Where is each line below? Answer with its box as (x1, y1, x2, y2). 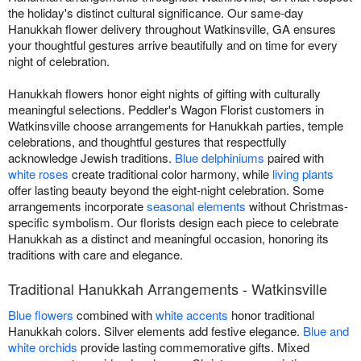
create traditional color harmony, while (68, 165, 272, 183)
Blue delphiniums (175, 149, 264, 167)
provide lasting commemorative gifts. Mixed (77, 338, 309, 356)
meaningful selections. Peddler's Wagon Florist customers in (8, 101, 324, 118)
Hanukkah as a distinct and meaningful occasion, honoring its (8, 230, 329, 247)
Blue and (303, 322, 349, 340)
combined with (73, 306, 156, 324)
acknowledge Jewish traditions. (8, 149, 175, 167)
